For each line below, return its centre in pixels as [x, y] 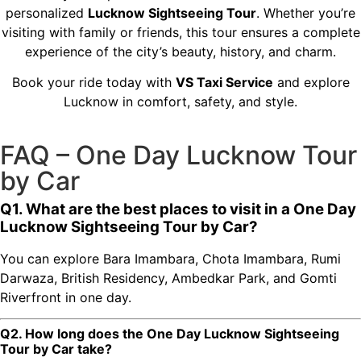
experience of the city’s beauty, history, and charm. [180, 51]
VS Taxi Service [224, 83]
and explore [311, 83]
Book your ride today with [93, 83]
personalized [47, 12]
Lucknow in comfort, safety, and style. [180, 102]
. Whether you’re [306, 12]
